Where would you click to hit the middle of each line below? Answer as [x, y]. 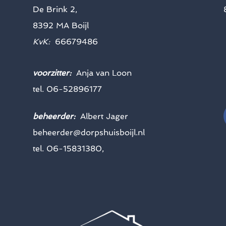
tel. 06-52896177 [67, 89]
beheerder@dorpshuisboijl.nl [89, 132]
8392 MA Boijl [61, 26]
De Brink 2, [55, 10]
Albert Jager [104, 116]
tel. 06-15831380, [68, 148]
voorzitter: [52, 73]
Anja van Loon [104, 73]
